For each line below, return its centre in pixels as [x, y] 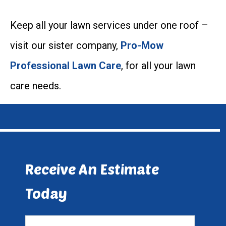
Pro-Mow [142, 46]
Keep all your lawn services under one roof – [109, 25]
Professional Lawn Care [66, 66]
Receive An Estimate [92, 169]
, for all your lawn [158, 66]
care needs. [36, 86]
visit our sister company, [64, 46]
